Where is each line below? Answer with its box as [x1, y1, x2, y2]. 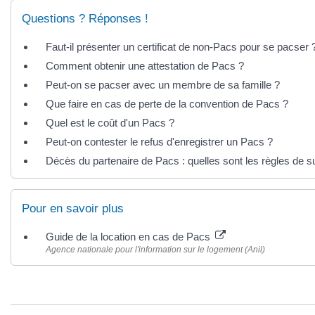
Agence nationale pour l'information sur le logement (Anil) [46, 245, 265, 255]
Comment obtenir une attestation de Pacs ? [46, 59, 244, 72]
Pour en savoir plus [22, 202, 124, 216]
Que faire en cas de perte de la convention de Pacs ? [46, 97, 288, 110]
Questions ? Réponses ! [22, 11, 148, 25]
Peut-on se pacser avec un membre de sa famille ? [46, 78, 280, 91]
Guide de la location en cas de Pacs [46, 231, 213, 243]
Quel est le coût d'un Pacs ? [46, 116, 174, 129]
